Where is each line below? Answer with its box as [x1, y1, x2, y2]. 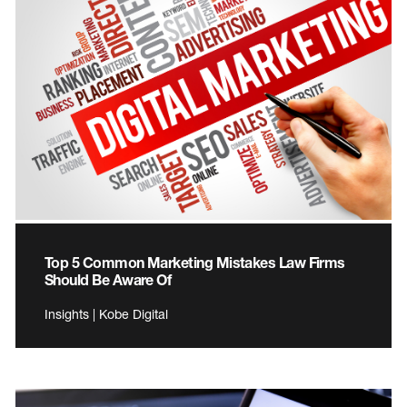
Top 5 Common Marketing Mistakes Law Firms [45, 253, 345, 272]
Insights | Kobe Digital [45, 306, 168, 323]
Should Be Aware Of [45, 271, 172, 289]
